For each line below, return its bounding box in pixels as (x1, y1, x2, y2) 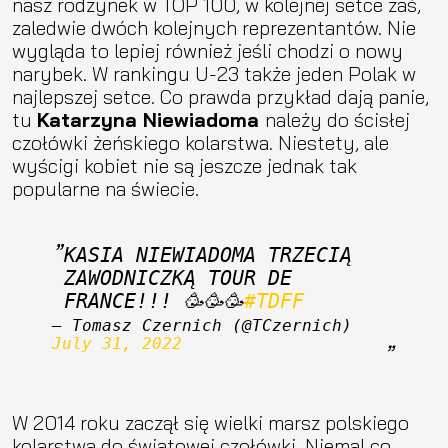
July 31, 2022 (52, 333, 182, 353)
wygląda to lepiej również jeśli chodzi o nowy (12, 37, 403, 63)
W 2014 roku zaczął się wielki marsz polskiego (12, 409, 409, 435)
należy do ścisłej (265, 106, 410, 132)
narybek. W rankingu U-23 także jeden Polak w (12, 60, 416, 86)
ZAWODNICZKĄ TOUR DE (64, 266, 292, 290)
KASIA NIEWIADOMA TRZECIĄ (64, 243, 352, 267)
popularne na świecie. (12, 175, 199, 201)
